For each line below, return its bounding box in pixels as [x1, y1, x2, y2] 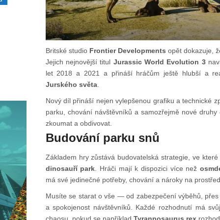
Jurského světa [45, 81, 97, 89]
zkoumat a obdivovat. [45, 119, 112, 128]
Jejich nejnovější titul [45, 58, 113, 66]
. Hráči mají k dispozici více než [95, 165, 200, 173]
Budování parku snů [45, 131, 160, 145]
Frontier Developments [89, 47, 166, 55]
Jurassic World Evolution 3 [113, 58, 206, 66]
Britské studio [45, 47, 89, 55]
